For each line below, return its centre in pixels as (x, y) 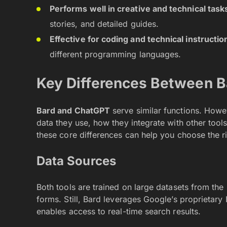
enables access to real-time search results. (119, 211)
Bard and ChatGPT (73, 110)
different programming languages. (116, 54)
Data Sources (76, 161)
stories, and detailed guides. (104, 24)
